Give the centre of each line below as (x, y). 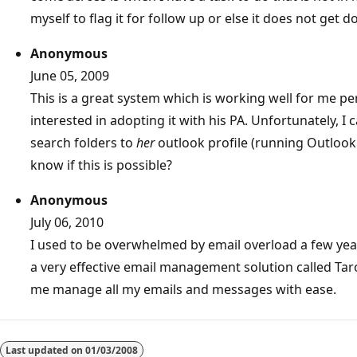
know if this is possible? (101, 165)
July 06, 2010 (67, 223)
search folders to (83, 143)
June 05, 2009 (70, 76)
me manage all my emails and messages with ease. (183, 290)
